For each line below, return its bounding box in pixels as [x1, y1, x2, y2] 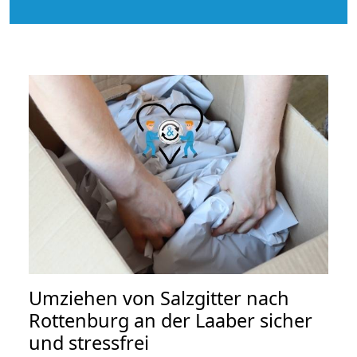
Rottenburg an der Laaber [29, 308, 255, 334]
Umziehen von [29, 285, 160, 312]
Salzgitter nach [160, 285, 289, 312]
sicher [255, 308, 312, 334]
